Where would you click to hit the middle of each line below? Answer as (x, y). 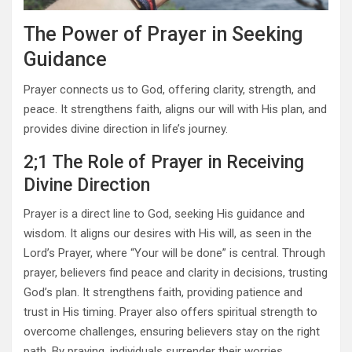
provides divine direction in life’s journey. (126, 129)
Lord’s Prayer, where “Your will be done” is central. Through (174, 253)
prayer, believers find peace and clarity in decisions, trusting (176, 273)
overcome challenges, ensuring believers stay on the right (172, 332)
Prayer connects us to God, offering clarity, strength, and (170, 90)
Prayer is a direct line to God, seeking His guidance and (164, 214)
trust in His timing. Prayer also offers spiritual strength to (170, 312)
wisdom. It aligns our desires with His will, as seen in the (168, 234)
